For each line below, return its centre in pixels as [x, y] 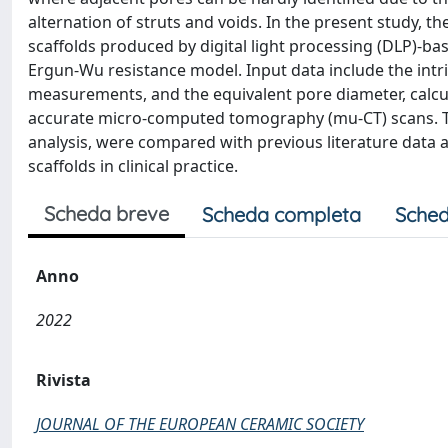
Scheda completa [281, 214]
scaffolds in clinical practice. [133, 166]
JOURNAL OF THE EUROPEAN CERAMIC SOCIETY [200, 424]
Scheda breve [106, 213]
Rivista [63, 380]
